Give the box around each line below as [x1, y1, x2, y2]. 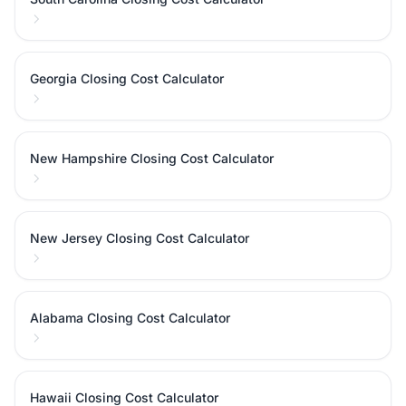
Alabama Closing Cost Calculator [30, 310, 230, 325]
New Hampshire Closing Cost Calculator [30, 150, 274, 166]
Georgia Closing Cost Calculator [30, 71, 224, 86]
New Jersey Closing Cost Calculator [30, 230, 249, 246]
